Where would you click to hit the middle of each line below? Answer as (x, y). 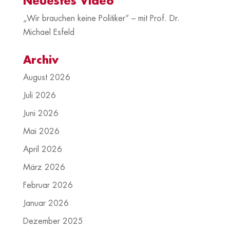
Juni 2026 (41, 114)
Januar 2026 (46, 204)
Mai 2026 (41, 132)
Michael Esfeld (49, 33)
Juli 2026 (39, 96)
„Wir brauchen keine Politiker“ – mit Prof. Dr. (101, 19)
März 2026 (44, 168)
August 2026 (46, 78)
